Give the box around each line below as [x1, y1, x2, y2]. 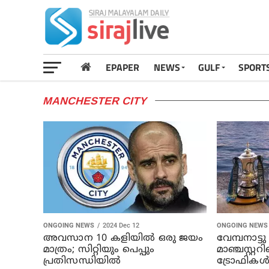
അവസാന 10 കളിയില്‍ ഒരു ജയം [43, 232, 204, 244]
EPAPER [106, 60, 139, 74]
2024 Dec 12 [103, 221, 139, 229]
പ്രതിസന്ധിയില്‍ [43, 255, 121, 267]
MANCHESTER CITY [41, 95, 149, 107]
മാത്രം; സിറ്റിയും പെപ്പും [43, 243, 154, 256]
